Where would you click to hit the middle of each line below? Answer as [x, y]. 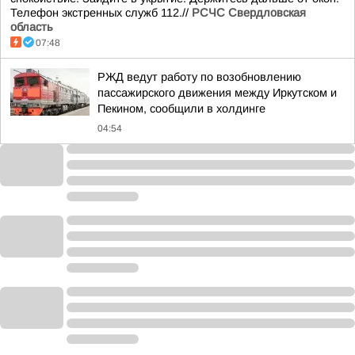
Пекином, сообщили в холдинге [181, 109]
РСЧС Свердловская [249, 13]
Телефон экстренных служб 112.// [101, 13]
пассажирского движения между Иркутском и [217, 93]
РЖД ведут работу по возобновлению [199, 77]
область [32, 27]
